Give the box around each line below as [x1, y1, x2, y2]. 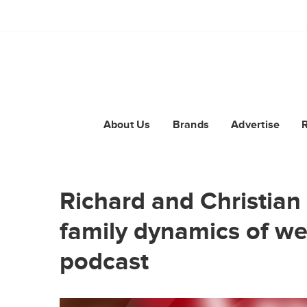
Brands [172, 119, 210, 132]
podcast [60, 247, 149, 275]
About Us [103, 119, 151, 132]
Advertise [231, 119, 280, 132]
